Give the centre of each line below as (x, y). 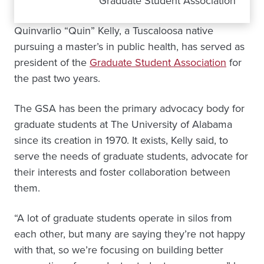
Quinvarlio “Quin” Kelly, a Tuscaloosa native (114, 31)
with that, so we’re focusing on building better (119, 250)
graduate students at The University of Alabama (123, 124)
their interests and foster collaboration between (122, 172)
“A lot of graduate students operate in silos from (123, 218)
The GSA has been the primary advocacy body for (129, 108)
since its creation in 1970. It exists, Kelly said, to (121, 140)
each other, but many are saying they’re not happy (130, 234)
